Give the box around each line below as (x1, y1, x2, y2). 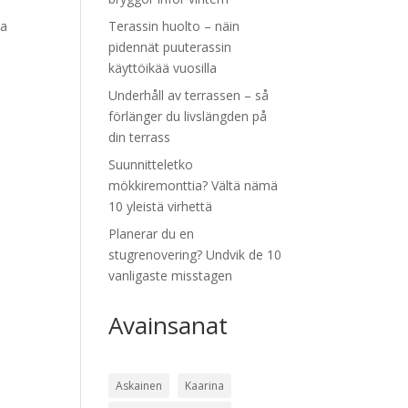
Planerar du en (108, 225, 195, 242)
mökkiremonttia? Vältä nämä (108, 177, 279, 194)
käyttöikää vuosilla (108, 59, 218, 76)
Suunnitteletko (108, 156, 194, 173)
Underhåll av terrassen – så (108, 87, 270, 104)
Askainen (116, 378, 163, 393)
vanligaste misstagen (108, 267, 233, 284)
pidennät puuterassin (108, 38, 232, 56)
